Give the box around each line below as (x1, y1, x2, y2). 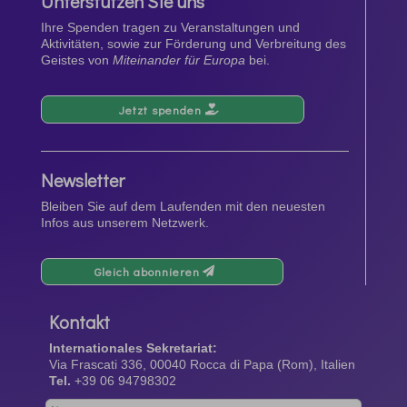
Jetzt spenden (118, 101, 202, 117)
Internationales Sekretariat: (48, 341, 217, 356)
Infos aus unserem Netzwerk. (40, 214, 209, 230)
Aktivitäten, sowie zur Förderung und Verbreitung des (40, 36, 346, 52)
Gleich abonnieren (94, 263, 200, 279)
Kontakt (48, 310, 110, 334)
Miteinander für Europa (112, 53, 245, 68)
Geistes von (40, 53, 113, 68)
